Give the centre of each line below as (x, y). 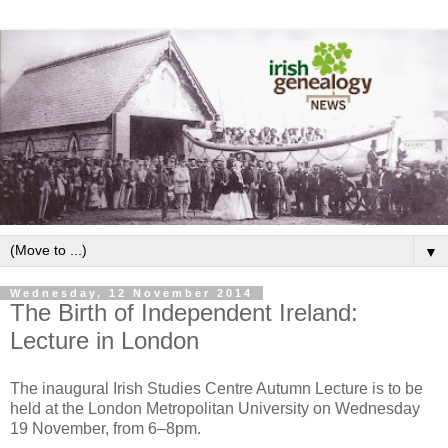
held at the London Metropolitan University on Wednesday (215, 408)
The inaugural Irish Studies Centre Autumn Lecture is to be (216, 388)
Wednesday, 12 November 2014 (131, 292)
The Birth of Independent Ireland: (184, 312)
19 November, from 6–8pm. (105, 428)
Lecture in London (104, 340)
